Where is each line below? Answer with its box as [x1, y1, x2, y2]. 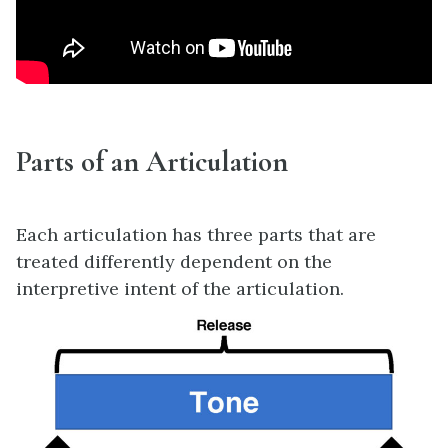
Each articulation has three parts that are [16, 222, 376, 246]
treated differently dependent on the [16, 249, 332, 273]
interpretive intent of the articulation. [16, 276, 344, 300]
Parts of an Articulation [16, 144, 288, 180]
